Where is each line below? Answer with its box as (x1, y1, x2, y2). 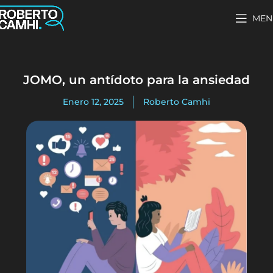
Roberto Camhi (143, 96, 210, 108)
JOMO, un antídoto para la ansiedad (23, 73, 250, 88)
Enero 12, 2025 (62, 96, 124, 108)
